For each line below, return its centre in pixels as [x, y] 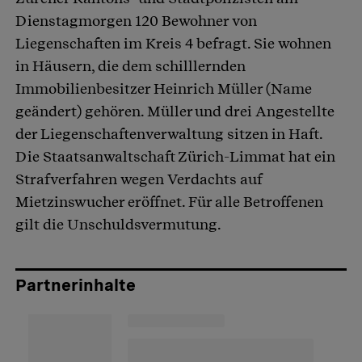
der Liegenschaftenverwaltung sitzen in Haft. [169, 134]
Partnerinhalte [76, 286]
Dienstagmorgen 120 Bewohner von [136, 21]
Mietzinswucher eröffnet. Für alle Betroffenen [169, 202]
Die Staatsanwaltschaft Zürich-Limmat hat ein [175, 157]
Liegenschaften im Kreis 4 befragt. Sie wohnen [173, 44]
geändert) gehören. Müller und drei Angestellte [175, 112]
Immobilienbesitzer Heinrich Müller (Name [164, 89]
